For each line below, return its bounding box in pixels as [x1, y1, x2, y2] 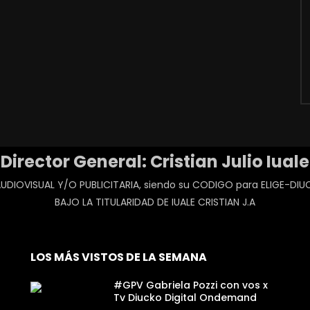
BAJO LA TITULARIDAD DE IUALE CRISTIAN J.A [55, 194, 255, 209]
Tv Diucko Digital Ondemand [113, 290, 257, 304]
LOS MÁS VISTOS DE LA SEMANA [30, 248, 207, 265]
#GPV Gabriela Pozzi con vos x [113, 277, 268, 292]
